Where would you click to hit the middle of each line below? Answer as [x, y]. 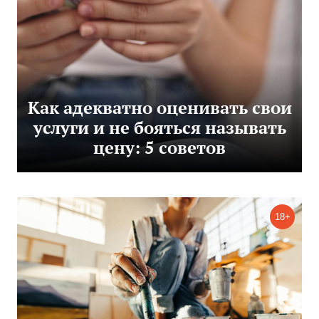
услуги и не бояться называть [159, 128]
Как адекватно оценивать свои [159, 108]
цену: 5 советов [159, 148]
